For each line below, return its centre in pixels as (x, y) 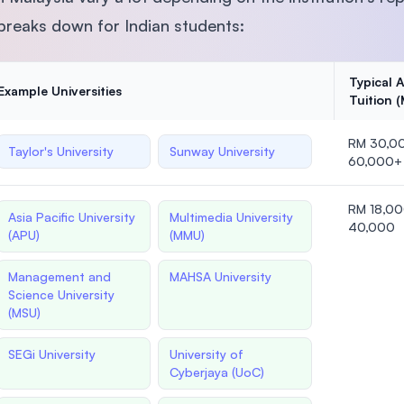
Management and (59, 276)
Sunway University (222, 151)
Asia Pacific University (71, 216)
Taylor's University (60, 151)
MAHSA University (220, 276)
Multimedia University (231, 216)
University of (206, 353)
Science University (61, 294)
